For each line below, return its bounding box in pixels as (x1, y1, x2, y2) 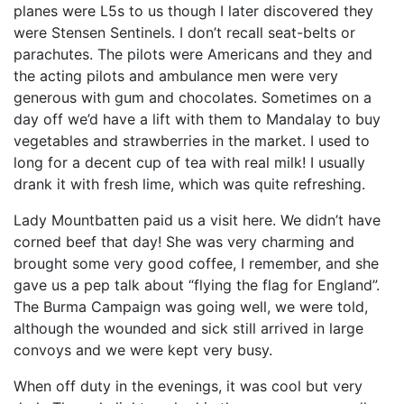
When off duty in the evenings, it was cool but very (14, 377, 363, 395)
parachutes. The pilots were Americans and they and (14, 45, 372, 63)
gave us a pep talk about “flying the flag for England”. (14, 276, 380, 294)
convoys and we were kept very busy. (14, 341, 272, 359)
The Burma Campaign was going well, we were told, (14, 298, 368, 316)
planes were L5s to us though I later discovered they (14, 2, 373, 20)
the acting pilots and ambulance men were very (14, 67, 338, 85)
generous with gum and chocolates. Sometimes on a (14, 88, 372, 106)
